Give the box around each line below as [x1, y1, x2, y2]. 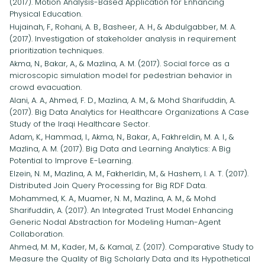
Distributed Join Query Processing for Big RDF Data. [9, 180, 206, 191]
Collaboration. [9, 228, 64, 240]
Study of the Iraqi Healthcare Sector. [9, 118, 150, 130]
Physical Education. [9, 8, 82, 20]
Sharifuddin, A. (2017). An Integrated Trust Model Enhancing [9, 205, 233, 216]
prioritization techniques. [9, 45, 104, 56]
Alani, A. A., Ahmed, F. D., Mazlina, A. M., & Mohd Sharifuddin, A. [9, 95, 235, 106]
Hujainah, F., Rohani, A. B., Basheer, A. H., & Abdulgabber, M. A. [9, 21, 236, 33]
